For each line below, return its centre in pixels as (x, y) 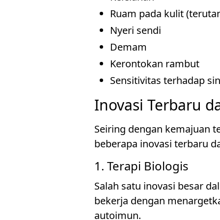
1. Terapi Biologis (141, 166)
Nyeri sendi (136, 30)
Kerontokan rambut (155, 64)
